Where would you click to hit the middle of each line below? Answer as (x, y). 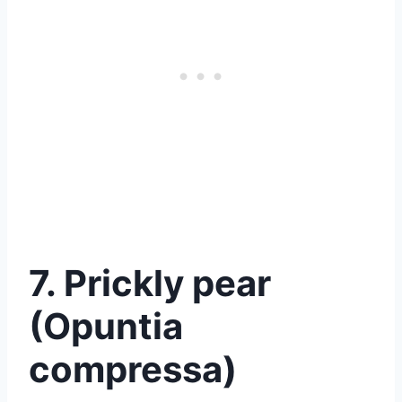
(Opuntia (106, 327)
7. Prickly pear (150, 284)
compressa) (133, 370)
